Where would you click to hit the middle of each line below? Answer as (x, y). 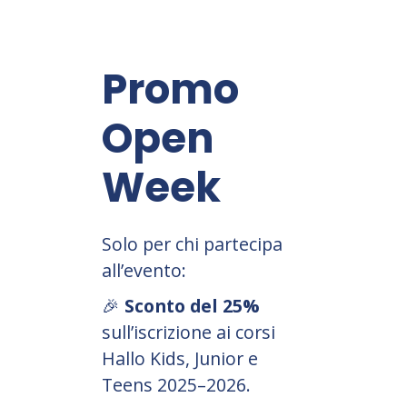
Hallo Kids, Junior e (180, 359)
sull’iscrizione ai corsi (189, 333)
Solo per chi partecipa (192, 244)
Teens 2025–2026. (176, 385)
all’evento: (144, 271)
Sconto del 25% (192, 306)
